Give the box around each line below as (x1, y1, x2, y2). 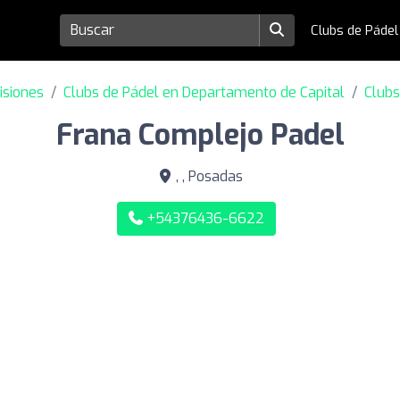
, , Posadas (171, 166, 243, 186)
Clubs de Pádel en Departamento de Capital (63, 82, 345, 102)
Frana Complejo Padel (55, 115, 345, 154)
